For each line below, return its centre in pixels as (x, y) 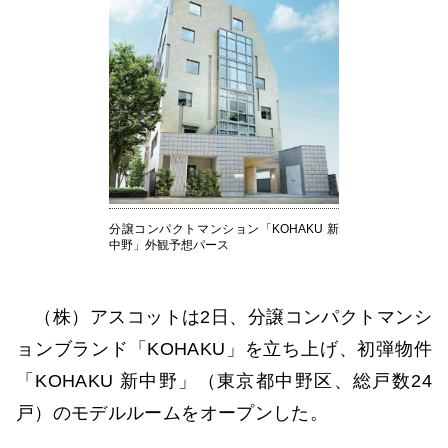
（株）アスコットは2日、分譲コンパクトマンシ (224, 316)
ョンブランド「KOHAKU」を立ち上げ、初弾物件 (224, 348)
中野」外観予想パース (169, 244)
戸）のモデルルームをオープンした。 (172, 412)
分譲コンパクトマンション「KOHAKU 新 (224, 228)
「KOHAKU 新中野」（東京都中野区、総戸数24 (224, 380)
